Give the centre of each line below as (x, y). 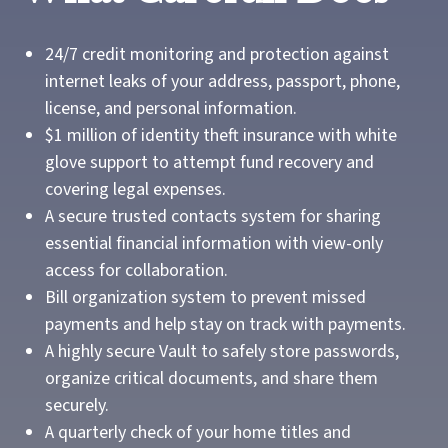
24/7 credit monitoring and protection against (217, 54)
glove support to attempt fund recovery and (209, 162)
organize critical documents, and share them (211, 378)
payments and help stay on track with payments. (225, 324)
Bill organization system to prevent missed (205, 297)
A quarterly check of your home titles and (198, 432)
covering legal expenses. (135, 189)
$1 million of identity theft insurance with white (221, 135)
